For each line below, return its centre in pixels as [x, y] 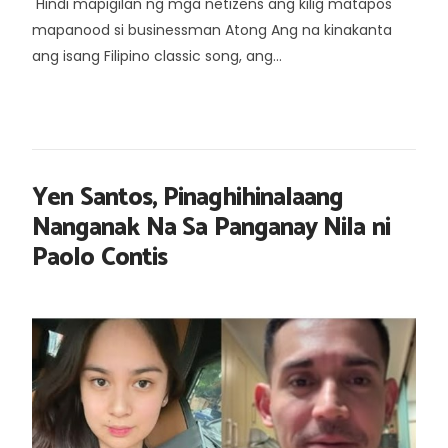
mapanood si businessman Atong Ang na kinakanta [212, 30]
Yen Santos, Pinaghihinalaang [187, 198]
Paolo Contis [99, 258]
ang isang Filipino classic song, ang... [157, 56]
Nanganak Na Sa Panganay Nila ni [211, 228]
